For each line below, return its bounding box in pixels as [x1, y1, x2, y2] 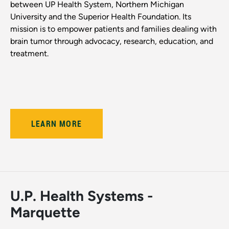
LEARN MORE [31, 118, 82, 129]
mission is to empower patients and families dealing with [10, 24, 217, 34]
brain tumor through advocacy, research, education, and [10, 36, 213, 46]
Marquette [10, 203, 80, 221]
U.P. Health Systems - [10, 187, 153, 204]
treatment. [10, 48, 49, 58]
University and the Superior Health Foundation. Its [10, 11, 191, 21]
